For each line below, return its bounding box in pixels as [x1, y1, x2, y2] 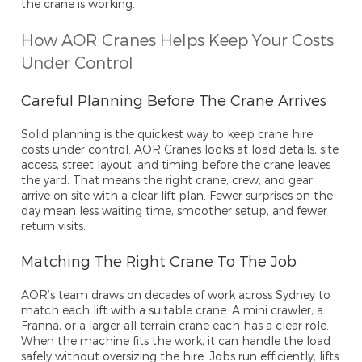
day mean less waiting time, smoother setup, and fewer [21, 204, 328, 218]
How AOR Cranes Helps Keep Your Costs [21, 30, 335, 50]
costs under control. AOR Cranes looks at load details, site [21, 142, 339, 157]
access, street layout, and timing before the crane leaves [21, 158, 331, 172]
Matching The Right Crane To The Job [21, 252, 297, 270]
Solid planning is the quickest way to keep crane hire [21, 127, 314, 141]
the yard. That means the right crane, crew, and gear [21, 173, 314, 187]
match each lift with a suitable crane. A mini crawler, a [21, 303, 324, 318]
